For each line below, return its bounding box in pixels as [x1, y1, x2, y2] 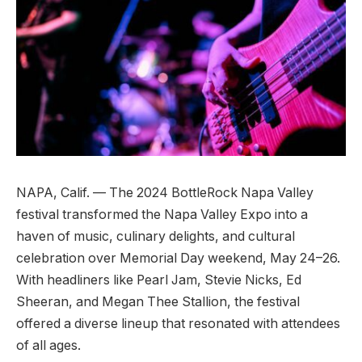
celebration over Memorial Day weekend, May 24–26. [16, 250, 340, 267]
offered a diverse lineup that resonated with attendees [16, 316, 340, 332]
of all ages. [16, 338, 81, 354]
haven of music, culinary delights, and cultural [16, 229, 295, 245]
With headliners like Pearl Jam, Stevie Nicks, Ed [16, 272, 301, 288]
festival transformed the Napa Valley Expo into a [16, 207, 308, 223]
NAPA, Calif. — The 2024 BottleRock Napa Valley [16, 185, 314, 201]
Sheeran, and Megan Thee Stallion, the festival [16, 294, 300, 310]
